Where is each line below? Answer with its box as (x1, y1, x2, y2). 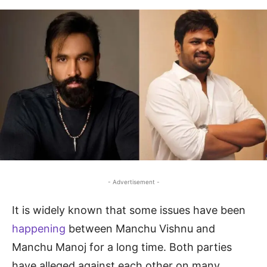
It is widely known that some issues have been (12, 203, 246, 216)
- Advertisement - (107, 178, 160, 185)
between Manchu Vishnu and (69, 222, 215, 235)
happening (12, 222, 69, 235)
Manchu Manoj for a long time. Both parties (12, 240, 232, 253)
